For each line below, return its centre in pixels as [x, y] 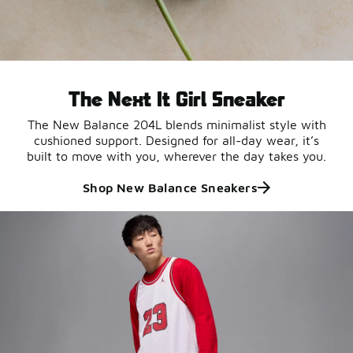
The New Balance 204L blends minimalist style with [176, 125]
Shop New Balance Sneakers [170, 188]
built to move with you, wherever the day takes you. [176, 156]
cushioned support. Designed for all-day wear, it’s [176, 141]
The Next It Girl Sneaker [176, 98]
